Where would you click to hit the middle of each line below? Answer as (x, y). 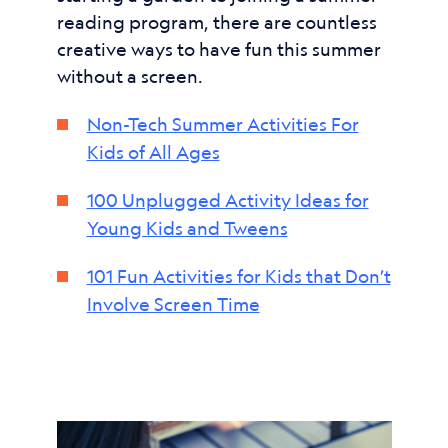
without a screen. (129, 76)
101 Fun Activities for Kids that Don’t (238, 276)
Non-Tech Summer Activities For (222, 124)
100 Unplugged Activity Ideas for (227, 200)
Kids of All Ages (153, 152)
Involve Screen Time (173, 304)
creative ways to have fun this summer (218, 49)
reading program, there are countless (216, 22)
